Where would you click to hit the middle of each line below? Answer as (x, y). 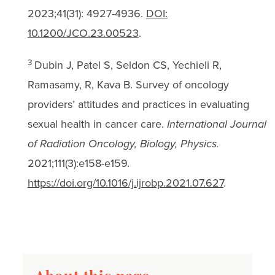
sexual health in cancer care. (97, 124)
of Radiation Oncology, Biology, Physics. (123, 143)
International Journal (216, 124)
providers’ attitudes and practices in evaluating (138, 104)
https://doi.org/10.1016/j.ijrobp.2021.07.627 (125, 183)
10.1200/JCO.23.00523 (83, 33)
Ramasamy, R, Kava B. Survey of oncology (128, 84)
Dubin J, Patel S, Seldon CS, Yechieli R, (128, 65)
